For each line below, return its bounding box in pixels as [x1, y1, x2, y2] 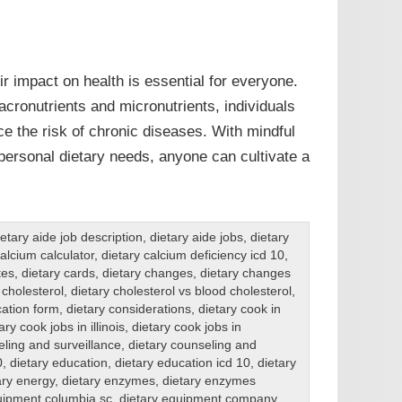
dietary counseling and [127, 337, 257, 352]
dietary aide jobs [149, 230, 243, 244]
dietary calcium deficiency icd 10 [100, 248, 284, 262]
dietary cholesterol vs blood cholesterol [70, 284, 292, 298]
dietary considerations [66, 301, 191, 316]
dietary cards [21, 266, 95, 280]
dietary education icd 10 [114, 355, 250, 370]
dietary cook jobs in [131, 319, 241, 334]
